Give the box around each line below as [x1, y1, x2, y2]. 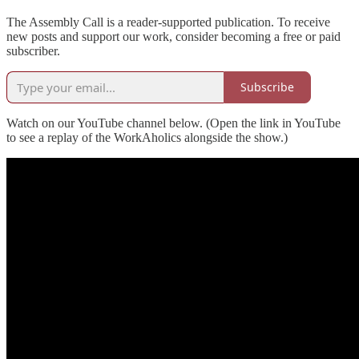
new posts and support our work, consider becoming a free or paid [6, 29, 341, 43]
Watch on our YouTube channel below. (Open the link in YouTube [6, 115, 341, 130]
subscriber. [6, 43, 60, 58]
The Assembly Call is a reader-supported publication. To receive [6, 14, 330, 29]
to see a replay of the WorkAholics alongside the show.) [6, 130, 288, 144]
